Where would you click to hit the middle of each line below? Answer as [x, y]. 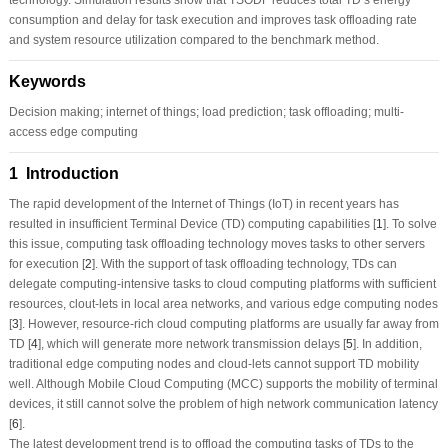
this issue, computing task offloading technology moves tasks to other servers [216, 243]
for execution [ [46, 263]
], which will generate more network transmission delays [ [191, 343]
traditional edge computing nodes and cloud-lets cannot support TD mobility [213, 363]
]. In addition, [387, 343]
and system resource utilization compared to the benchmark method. [193, 39]
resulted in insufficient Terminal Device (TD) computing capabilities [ [192, 223]
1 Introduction [63, 173]
